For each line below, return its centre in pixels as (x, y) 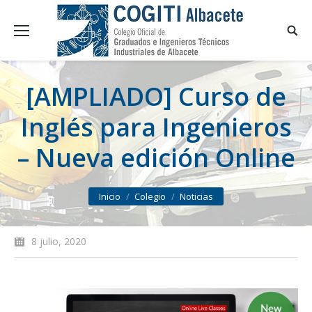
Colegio (150, 196)
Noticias (196, 196)
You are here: (46, 189)
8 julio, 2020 (59, 241)
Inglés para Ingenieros (156, 127)
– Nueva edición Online (156, 158)
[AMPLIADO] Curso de (156, 96)
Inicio (110, 196)
